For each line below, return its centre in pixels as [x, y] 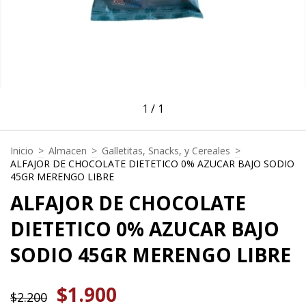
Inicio [22, 151]
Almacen [68, 151]
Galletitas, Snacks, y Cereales [166, 151]
